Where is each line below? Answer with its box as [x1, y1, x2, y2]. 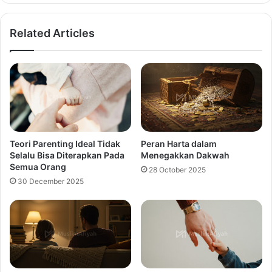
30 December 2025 [18, 177, 84, 186]
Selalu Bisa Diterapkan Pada [10, 150, 124, 161]
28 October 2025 [149, 165, 206, 175]
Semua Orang [10, 161, 66, 172]
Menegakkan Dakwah [141, 150, 229, 161]
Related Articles [10, 27, 95, 40]
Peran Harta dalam [141, 138, 217, 149]
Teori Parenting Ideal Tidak [10, 138, 120, 149]
